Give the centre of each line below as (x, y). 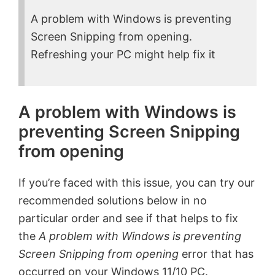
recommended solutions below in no (113, 201)
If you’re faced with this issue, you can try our (137, 183)
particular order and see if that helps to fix (128, 219)
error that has (216, 254)
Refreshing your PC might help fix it (123, 55)
